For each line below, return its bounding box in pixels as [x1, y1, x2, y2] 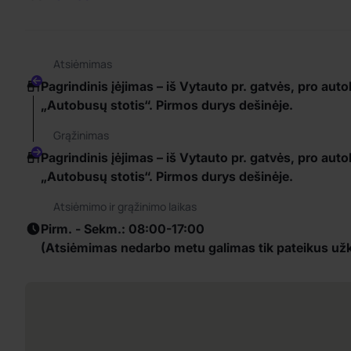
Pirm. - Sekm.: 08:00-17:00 [41, 221, 204, 237]
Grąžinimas [53, 128, 109, 143]
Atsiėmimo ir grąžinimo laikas [53, 199, 197, 214]
